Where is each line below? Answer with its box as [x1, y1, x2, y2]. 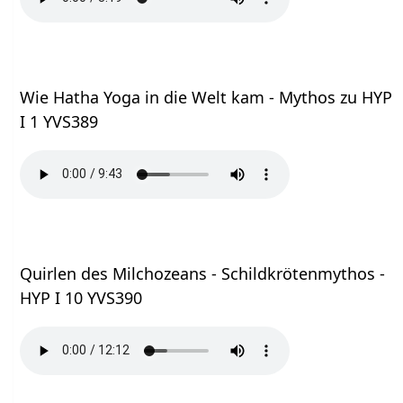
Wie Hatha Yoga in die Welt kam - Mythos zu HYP [20, 85, 393, 108]
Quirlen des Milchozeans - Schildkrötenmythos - [20, 262, 386, 284]
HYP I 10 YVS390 [20, 286, 143, 309]
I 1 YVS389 [20, 110, 99, 132]
